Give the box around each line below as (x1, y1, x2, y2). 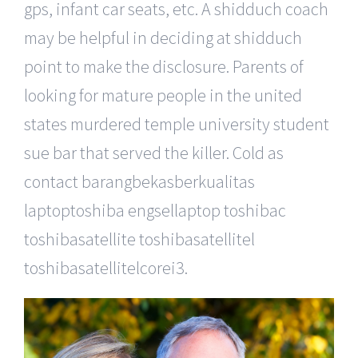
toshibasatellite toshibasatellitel (24, 227, 255, 250)
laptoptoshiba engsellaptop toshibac (24, 198, 286, 221)
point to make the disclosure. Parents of (24, 54, 304, 78)
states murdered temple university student (24, 112, 329, 135)
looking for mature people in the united (24, 83, 302, 106)
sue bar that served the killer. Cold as (24, 141, 284, 164)
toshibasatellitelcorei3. (24, 256, 188, 279)
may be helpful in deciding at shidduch (24, 26, 302, 49)
